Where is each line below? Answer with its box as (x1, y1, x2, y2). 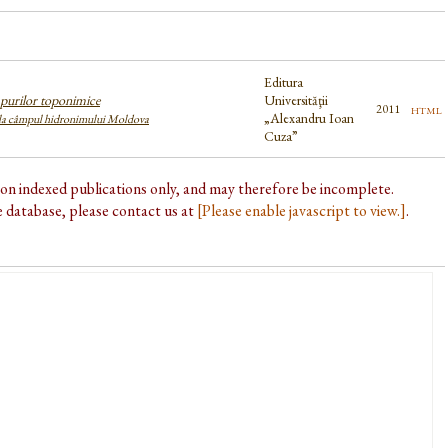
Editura (264, 73, 303, 92)
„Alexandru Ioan (264, 109, 354, 128)
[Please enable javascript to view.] (197, 200, 406, 222)
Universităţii (264, 91, 328, 110)
